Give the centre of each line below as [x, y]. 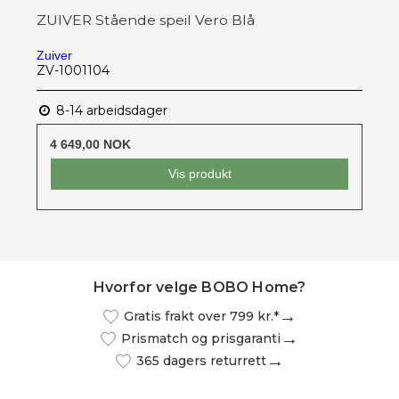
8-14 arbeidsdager [110, 110]
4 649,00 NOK [90, 144]
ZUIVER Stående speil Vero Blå [146, 20]
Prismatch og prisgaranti [201, 339]
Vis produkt [199, 173]
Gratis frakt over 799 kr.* [201, 317]
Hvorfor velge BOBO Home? [199, 287]
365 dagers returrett [201, 361]
